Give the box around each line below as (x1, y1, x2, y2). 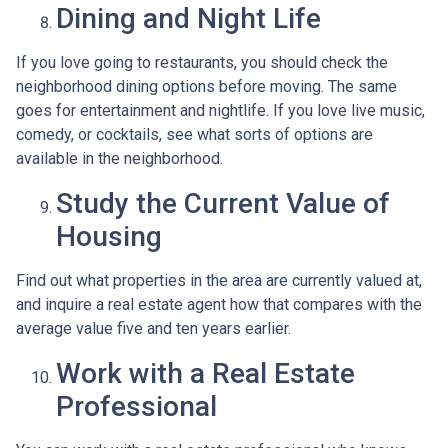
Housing (56, 220, 162, 253)
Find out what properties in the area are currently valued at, (16, 271, 422, 290)
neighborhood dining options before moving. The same (16, 77, 397, 96)
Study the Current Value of (56, 187, 390, 220)
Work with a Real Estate (56, 357, 355, 390)
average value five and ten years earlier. (16, 319, 291, 338)
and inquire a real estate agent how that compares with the (16, 295, 422, 314)
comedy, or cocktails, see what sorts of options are (16, 125, 373, 144)
